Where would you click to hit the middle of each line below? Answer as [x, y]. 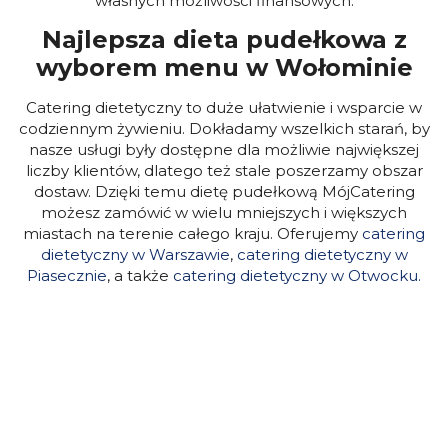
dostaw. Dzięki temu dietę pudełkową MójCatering [224, 191]
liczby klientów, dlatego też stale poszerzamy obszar [224, 170]
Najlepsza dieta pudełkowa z [224, 39]
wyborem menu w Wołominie [224, 67]
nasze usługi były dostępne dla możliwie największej [224, 149]
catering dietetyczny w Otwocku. [297, 275]
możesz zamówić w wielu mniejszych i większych [224, 212]
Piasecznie [67, 275]
